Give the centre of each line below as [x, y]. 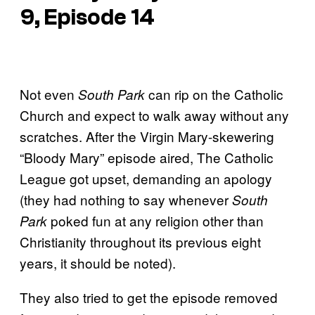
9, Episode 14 [87, 17]
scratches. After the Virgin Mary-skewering [147, 136]
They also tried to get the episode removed [149, 297]
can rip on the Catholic [216, 94]
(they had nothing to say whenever [126, 200]
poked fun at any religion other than [157, 221]
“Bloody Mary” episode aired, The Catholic [147, 157]
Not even [49, 94]
